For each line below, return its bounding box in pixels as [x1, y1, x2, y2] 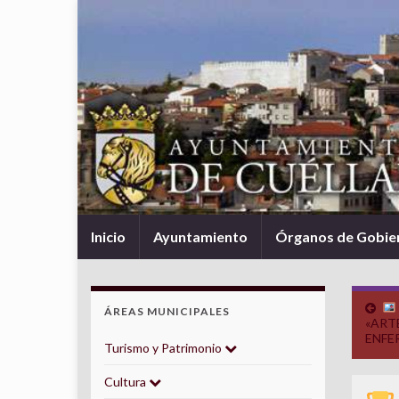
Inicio [91, 228, 126, 245]
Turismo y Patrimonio [104, 340, 224, 355]
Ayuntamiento [153, 228, 248, 245]
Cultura [104, 374, 149, 389]
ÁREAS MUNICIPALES [104, 305, 230, 318]
